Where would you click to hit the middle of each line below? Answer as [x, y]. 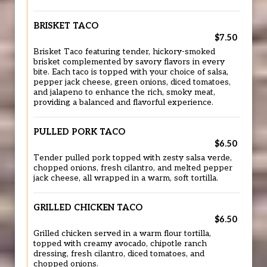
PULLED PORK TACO [79, 132]
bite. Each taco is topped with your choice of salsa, [131, 72]
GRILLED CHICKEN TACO [88, 208]
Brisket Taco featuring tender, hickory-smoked [124, 52]
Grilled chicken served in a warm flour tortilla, [122, 234]
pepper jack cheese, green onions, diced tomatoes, [132, 82]
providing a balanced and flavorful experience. [123, 103]
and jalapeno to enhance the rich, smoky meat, [124, 92]
